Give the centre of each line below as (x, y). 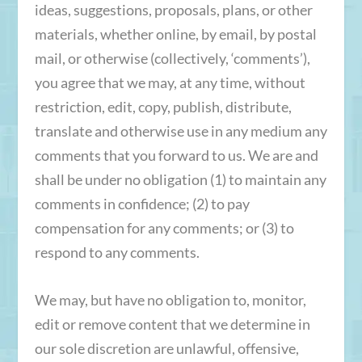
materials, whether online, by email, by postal (175, 34)
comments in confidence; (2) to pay (142, 204)
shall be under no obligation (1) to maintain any (180, 179)
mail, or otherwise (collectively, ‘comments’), (172, 58)
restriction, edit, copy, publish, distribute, (163, 107)
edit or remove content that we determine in (172, 324)
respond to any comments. (117, 252)
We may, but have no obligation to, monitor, (170, 299)
